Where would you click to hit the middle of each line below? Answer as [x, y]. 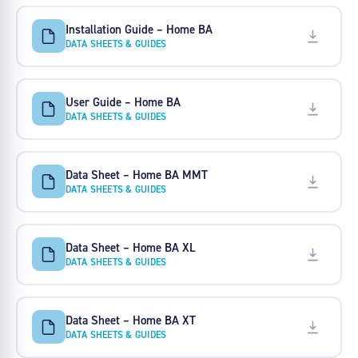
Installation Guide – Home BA [139, 29]
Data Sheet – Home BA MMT [136, 174]
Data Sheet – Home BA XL [130, 247]
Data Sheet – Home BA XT [130, 320]
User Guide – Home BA [123, 101]
